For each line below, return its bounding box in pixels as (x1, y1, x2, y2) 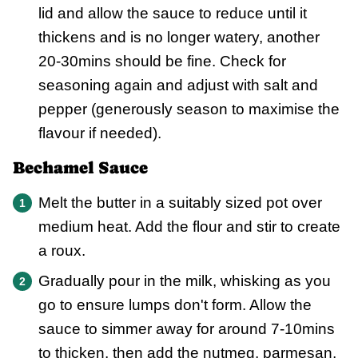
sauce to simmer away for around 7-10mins (38, 320, 335, 338)
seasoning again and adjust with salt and (38, 77, 318, 94)
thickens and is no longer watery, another (38, 29, 320, 46)
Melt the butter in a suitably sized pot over (38, 194, 322, 212)
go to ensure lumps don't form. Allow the (38, 296, 312, 314)
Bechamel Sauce (13, 158, 148, 178)
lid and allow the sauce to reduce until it (38, 5, 307, 22)
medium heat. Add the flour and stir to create (38, 218, 340, 236)
